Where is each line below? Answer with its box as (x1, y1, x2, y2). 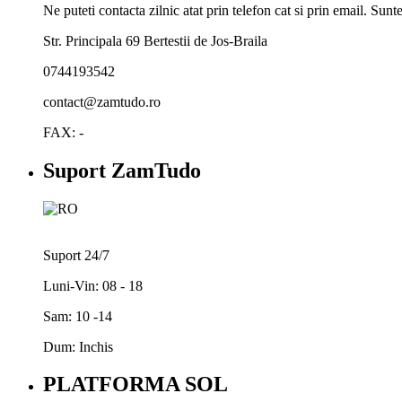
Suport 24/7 (43, 247, 109, 263)
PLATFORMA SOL (43, 372, 228, 397)
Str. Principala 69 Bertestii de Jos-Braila (43, 32, 267, 48)
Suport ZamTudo (43, 158, 201, 182)
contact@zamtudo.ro (43, 93, 161, 109)
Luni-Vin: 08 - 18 (43, 277, 143, 293)
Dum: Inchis (43, 338, 113, 354)
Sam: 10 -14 (43, 308, 112, 324)
